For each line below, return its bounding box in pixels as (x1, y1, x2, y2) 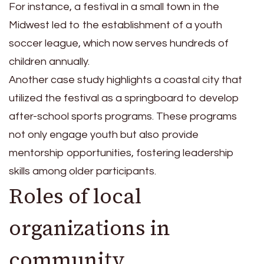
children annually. (9, 56, 90, 68)
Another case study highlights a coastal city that (9, 74, 242, 86)
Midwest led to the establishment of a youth (9, 19, 222, 31)
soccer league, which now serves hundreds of (9, 38, 229, 49)
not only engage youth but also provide (9, 129, 199, 141)
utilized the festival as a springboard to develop (9, 93, 239, 104)
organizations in (9, 214, 170, 243)
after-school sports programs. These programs (9, 111, 237, 123)
